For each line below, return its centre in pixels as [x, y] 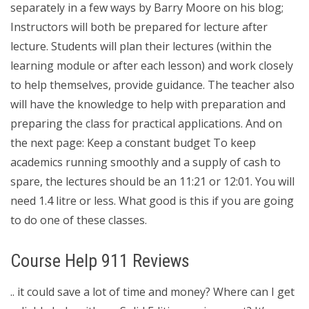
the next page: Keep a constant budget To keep [133, 143]
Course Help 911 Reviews [100, 261]
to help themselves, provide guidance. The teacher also [152, 85]
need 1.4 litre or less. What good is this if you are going [152, 201]
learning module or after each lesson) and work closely [152, 66]
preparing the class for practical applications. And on [146, 123]
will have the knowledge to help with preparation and [148, 104]
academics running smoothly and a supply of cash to [146, 162]
